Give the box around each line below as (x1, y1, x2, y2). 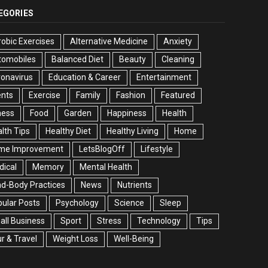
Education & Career (48, 72, 121, 83)
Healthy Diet (45, 126, 91, 136)
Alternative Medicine (70, 36, 148, 47)
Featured (161, 90, 195, 100)
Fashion (116, 90, 145, 100)
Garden (64, 108, 92, 118)
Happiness (107, 108, 147, 118)
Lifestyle (141, 144, 173, 154)
